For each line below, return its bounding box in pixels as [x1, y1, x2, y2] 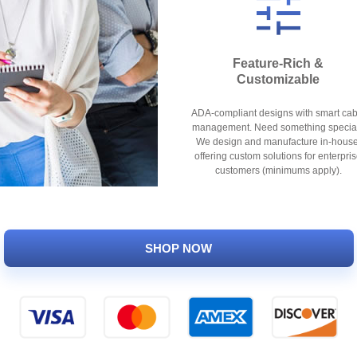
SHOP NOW [145, 241, 212, 255]
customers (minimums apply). [214, 165, 342, 176]
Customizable [237, 73, 320, 86]
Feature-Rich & [233, 57, 324, 70]
